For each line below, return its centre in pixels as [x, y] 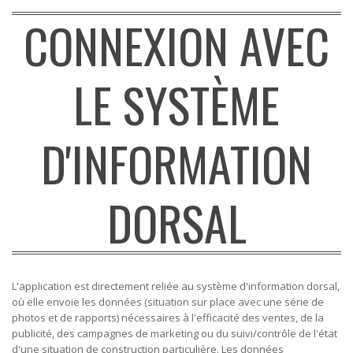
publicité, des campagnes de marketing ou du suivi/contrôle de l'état [175, 333]
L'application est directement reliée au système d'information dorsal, [176, 286]
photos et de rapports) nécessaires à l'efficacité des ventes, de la [168, 318]
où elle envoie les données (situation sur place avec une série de [168, 302]
